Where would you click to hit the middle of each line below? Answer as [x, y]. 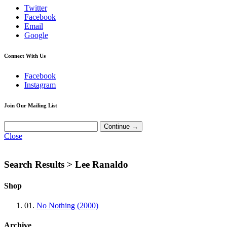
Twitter [36, 8]
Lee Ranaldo [100, 165]
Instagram [40, 85]
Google [36, 35]
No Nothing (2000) [67, 205]
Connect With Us [25, 55]
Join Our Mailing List [31, 105]
